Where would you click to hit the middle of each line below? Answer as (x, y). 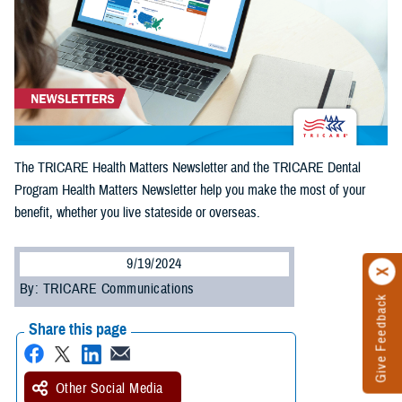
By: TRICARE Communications (107, 289)
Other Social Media (109, 389)
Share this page (78, 330)
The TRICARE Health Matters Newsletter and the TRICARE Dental (188, 168)
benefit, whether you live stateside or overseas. (137, 213)
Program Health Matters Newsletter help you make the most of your (190, 191)
